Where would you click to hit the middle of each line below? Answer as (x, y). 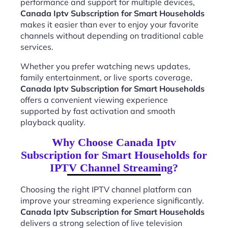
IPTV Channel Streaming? (114, 168)
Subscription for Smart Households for (114, 155)
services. (37, 47)
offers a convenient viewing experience (94, 100)
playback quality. (53, 122)
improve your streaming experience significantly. (112, 201)
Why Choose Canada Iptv (114, 142)
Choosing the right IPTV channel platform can (106, 189)
